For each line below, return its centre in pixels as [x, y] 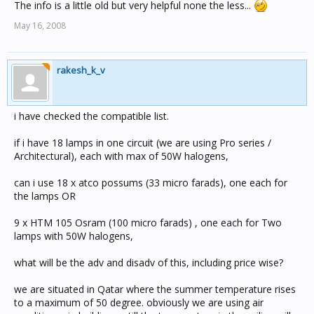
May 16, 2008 [40, 26]
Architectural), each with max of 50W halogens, [121, 156]
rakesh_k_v [81, 70]
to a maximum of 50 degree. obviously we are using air [139, 302]
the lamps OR [45, 196]
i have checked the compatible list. [91, 116]
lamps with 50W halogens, [74, 236]
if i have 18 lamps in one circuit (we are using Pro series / [143, 143]
